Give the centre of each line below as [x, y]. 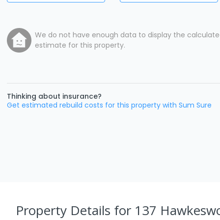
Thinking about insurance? [54, 96]
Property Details [65, 210]
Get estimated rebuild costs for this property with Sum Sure [109, 105]
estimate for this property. [80, 45]
